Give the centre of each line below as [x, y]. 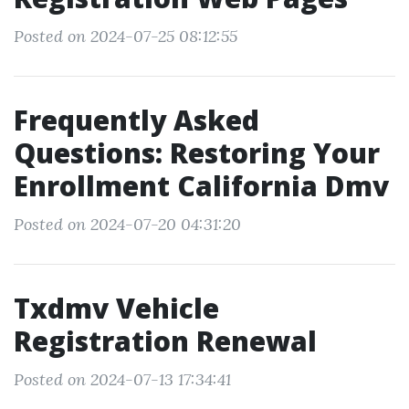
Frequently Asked [136, 120]
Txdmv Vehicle [116, 308]
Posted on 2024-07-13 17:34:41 [122, 379]
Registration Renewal [165, 341]
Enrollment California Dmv [201, 186]
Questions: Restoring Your [197, 153]
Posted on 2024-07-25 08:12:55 [126, 36]
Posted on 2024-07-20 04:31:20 [127, 224]
